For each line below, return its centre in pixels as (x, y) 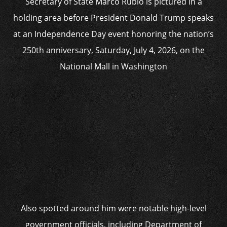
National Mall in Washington (113, 66)
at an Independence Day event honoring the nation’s (113, 34)
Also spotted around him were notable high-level (113, 208)
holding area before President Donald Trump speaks (113, 18)
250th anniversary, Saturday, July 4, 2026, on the (113, 50)
